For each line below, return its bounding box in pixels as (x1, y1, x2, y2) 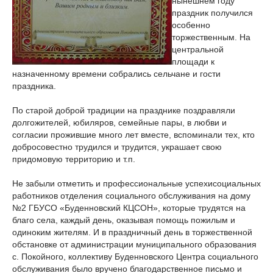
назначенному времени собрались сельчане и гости (12, 69, 221, 79)
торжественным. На (172, 32, 250, 42)
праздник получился (172, 8, 253, 18)
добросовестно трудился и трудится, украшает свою (12, 142, 222, 152)
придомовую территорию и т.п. (12, 154, 135, 164)
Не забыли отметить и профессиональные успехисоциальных (12, 179, 261, 188)
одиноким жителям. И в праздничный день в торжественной (12, 227, 252, 237)
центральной (172, 44, 224, 54)
